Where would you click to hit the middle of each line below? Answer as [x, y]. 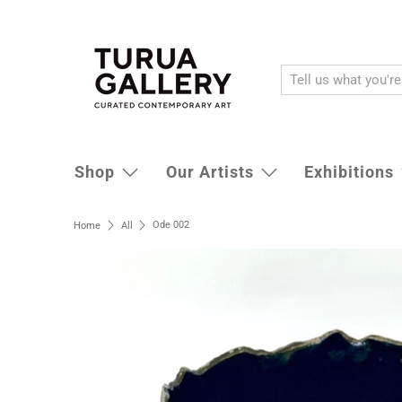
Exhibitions [349, 172]
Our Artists [210, 172]
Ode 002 [171, 225]
